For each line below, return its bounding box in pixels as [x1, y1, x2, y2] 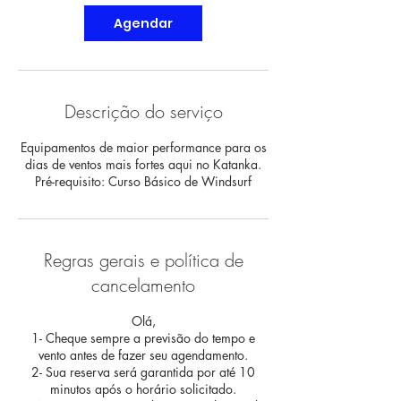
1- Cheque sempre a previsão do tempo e [31, 329, 255, 346]
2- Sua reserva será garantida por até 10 [31, 363, 255, 380]
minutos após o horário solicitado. [50, 380, 236, 397]
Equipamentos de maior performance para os [20, 139, 267, 156]
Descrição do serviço [64, 99, 223, 124]
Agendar [114, 14, 173, 32]
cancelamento [91, 273, 195, 297]
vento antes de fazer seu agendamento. [38, 346, 248, 363]
